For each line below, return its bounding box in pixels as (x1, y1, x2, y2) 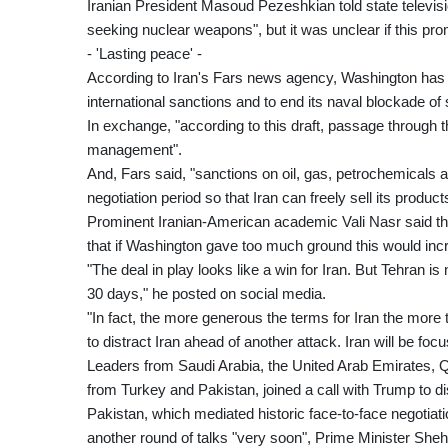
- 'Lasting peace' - (87, 45, 202, 63)
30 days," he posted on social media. (87, 285, 326, 303)
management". (87, 141, 182, 159)
